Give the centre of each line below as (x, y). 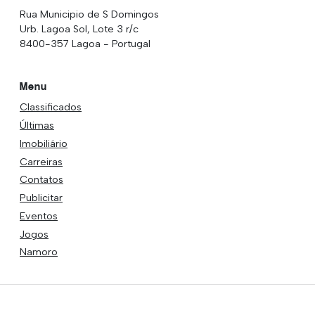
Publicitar (41, 198)
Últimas (37, 125)
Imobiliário (44, 143)
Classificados (51, 107)
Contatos (41, 180)
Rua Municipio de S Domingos (89, 14)
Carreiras (41, 161)
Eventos (39, 216)
